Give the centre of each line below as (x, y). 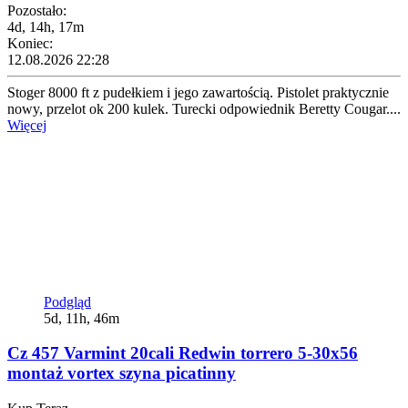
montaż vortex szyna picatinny (122, 373)
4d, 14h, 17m (46, 26)
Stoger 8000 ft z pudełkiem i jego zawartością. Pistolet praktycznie (198, 92)
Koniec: (30, 43)
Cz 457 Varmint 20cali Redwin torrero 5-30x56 (183, 353)
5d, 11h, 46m (82, 318)
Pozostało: (37, 10)
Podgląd (67, 301)
